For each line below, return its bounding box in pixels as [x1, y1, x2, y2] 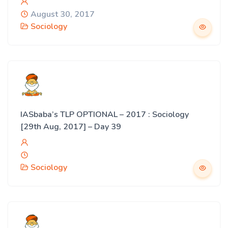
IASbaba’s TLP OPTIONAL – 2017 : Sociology [20, 109, 189, 120]
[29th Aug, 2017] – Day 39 [20, 121, 121, 132]
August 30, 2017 [28, 9, 95, 20]
